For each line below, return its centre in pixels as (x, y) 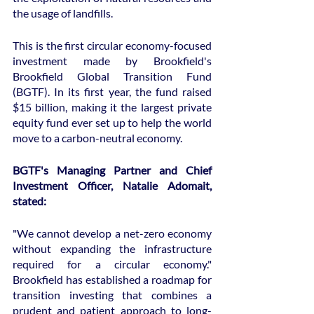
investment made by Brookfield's (112, 60)
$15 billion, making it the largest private (112, 107)
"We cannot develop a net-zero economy (112, 233)
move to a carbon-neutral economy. (97, 137)
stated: (29, 200)
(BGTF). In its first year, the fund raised (112, 91)
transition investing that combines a (112, 294)
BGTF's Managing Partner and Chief (112, 170)
